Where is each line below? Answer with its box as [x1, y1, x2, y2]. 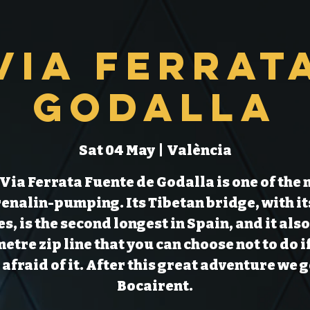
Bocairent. [117, 277, 193, 294]
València [166, 142, 232, 158]
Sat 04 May [78, 142, 155, 158]
